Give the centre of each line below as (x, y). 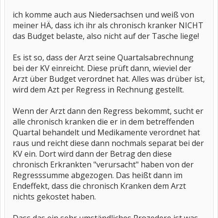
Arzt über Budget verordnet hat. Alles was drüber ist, (109, 79)
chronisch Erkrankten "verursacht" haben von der (103, 164)
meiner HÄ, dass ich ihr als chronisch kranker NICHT (108, 25)
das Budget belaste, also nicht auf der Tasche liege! (106, 36)
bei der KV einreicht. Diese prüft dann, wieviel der (102, 68)
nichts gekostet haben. (54, 197)
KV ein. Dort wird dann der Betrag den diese (92, 154)
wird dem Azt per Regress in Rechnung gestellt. (98, 90)
